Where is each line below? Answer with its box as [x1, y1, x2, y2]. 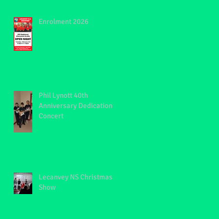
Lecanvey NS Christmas [39, 173, 112, 181]
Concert [39, 111, 64, 120]
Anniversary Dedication [39, 101, 112, 110]
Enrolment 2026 [39, 17, 88, 26]
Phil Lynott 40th [39, 91, 88, 100]
